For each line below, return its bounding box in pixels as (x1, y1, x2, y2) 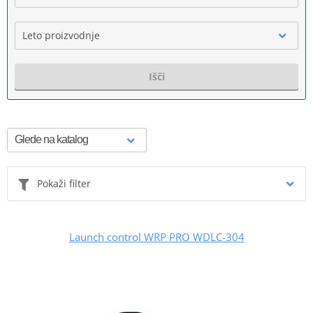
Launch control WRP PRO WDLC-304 (68, 229, 245, 244)
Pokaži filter (37, 176, 91, 190)
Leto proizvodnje (22, 28, 100, 42)
